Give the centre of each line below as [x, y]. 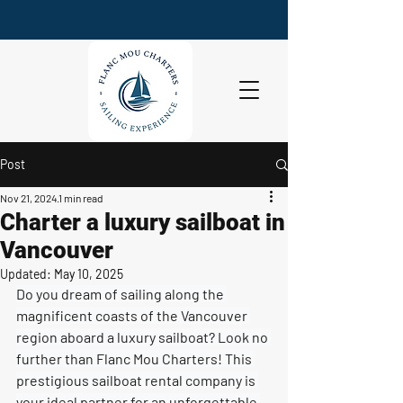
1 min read [81, 198]
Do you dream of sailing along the [121, 294]
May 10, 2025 [89, 274]
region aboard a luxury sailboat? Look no [143, 337]
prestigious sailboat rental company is [137, 380]
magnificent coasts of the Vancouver [133, 315]
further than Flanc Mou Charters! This [135, 358]
